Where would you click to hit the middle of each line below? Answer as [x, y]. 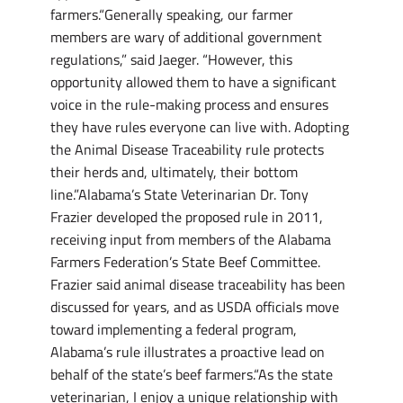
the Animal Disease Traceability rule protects [187, 149]
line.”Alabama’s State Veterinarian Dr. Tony [179, 194]
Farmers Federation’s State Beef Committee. [185, 262]
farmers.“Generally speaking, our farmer [172, 14]
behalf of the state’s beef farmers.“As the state [192, 374]
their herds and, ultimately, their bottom [174, 172]
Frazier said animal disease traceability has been [198, 284]
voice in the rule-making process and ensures [189, 104]
